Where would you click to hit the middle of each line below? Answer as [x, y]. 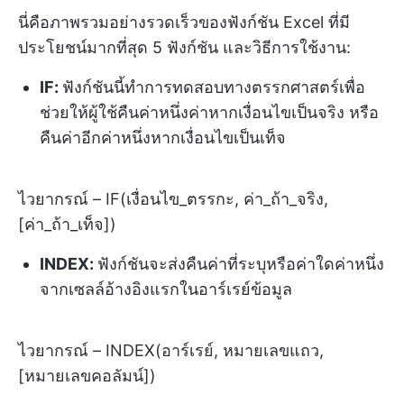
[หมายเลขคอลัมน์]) [87, 375]
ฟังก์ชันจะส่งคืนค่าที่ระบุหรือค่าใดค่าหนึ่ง [241, 263]
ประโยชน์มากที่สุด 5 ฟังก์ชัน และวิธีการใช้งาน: [184, 47]
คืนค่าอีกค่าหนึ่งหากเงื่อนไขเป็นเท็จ [163, 137]
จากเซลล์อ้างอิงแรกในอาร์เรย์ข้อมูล [166, 289]
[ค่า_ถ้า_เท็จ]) [67, 224]
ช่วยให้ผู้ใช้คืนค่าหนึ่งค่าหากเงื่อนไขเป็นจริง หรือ [209, 112]
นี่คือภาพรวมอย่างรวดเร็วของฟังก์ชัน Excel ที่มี [184, 22]
